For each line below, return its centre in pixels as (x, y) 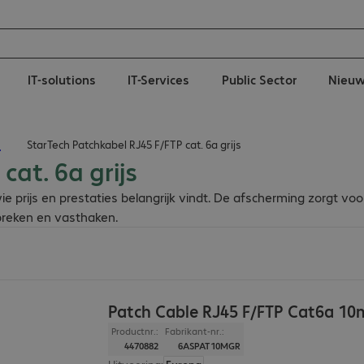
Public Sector (259, 79)
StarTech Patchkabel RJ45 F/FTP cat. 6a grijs (134, 144)
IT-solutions (62, 79)
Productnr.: (135, 331)
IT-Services (159, 79)
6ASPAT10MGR (210, 346)
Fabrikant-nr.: (195, 331)
